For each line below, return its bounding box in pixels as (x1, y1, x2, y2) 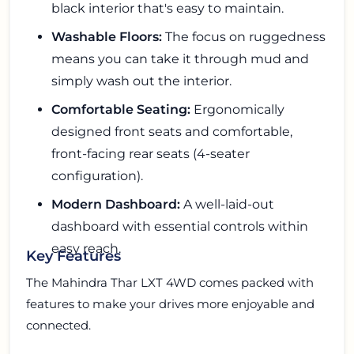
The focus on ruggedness (162, 28, 326, 44)
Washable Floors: (51, 28, 162, 44)
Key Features (26, 247, 121, 265)
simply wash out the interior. (51, 73, 232, 88)
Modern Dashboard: (51, 196, 180, 212)
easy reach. (51, 240, 121, 256)
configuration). (51, 168, 143, 183)
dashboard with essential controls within (51, 218, 308, 234)
